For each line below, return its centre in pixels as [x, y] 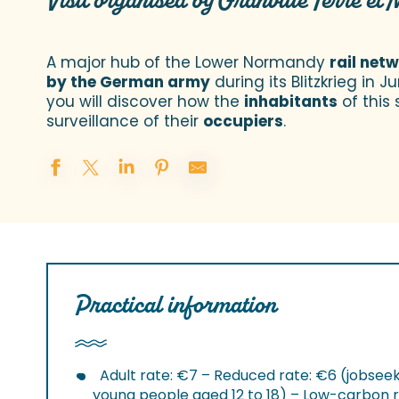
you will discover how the [145, 102]
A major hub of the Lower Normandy [188, 62]
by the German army [128, 82]
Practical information [176, 305]
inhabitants [291, 102]
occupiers [243, 121]
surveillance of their [125, 121]
